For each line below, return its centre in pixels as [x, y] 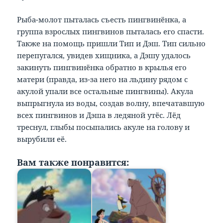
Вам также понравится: [73, 163]
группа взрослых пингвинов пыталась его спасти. [111, 32]
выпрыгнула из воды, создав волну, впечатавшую [111, 103]
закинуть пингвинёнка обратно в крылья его [102, 67]
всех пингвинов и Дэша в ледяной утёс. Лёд [99, 115]
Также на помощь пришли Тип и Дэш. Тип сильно [111, 44]
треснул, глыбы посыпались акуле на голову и [104, 127]
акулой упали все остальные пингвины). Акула [105, 91]
